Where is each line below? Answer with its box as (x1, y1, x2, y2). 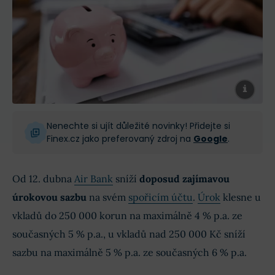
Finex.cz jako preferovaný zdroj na (47, 132, 193, 145)
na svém (87, 190, 128, 203)
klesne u (220, 190, 261, 203)
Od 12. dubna (12, 172, 74, 185)
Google (193, 132, 228, 145)
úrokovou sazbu (12, 190, 87, 203)
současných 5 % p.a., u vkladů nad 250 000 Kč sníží (12, 227, 246, 240)
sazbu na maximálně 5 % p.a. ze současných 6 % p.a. (12, 246, 247, 258)
